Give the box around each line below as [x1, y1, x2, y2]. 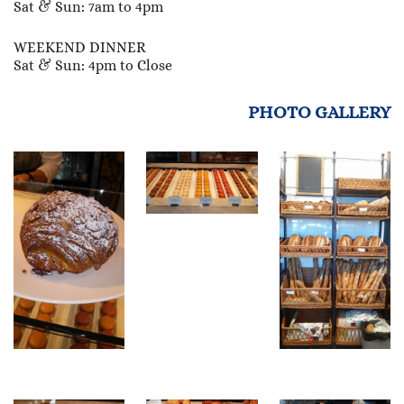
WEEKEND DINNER [14, 38, 146, 56]
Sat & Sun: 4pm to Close [14, 56, 172, 74]
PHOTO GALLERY [248, 101, 390, 123]
